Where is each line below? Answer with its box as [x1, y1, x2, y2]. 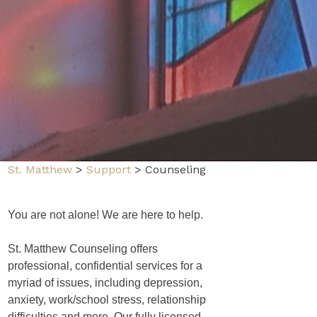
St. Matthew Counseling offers [8, 242, 158, 255]
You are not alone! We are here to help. [8, 208, 204, 221]
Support [86, 162, 132, 176]
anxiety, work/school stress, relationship [8, 293, 207, 306]
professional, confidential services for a [8, 259, 203, 272]
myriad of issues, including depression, [8, 276, 203, 289]
